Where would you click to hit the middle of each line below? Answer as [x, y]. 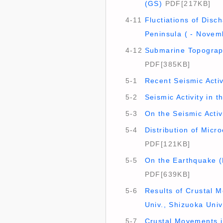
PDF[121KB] [167, 144]
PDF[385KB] [167, 64]
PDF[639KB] [167, 174]
